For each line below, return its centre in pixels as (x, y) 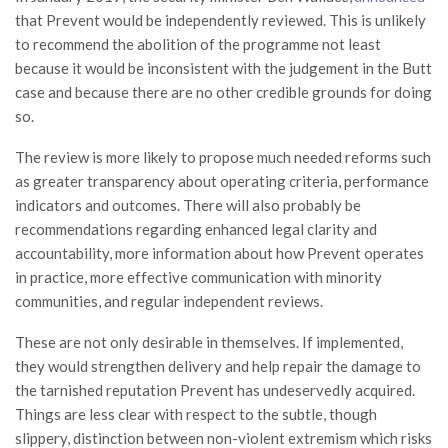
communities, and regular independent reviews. (169, 300)
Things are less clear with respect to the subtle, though (196, 413)
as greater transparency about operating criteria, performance (222, 180)
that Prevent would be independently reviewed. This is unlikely (220, 19)
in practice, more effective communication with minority (198, 276)
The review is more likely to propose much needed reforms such (223, 156)
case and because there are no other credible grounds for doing (223, 91)
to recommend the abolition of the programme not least (198, 43)
